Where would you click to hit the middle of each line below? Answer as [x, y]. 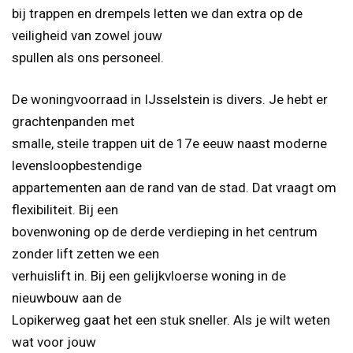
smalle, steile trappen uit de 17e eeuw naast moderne [169, 144]
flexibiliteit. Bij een [65, 210]
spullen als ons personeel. [88, 57]
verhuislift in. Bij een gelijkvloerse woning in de [149, 276]
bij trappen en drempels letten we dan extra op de [157, 13]
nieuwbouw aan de [67, 298]
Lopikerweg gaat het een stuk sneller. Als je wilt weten [171, 320]
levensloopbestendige [77, 166]
